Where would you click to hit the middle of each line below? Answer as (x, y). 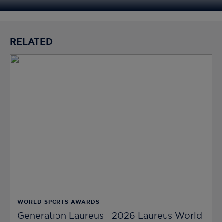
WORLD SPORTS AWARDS (58, 202)
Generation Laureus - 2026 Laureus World (110, 216)
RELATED (31, 42)
